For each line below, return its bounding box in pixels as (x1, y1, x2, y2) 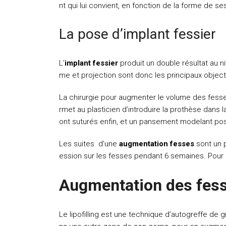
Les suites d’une (59, 139, 119, 148)
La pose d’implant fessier (59, 26, 216, 42)
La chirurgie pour (59, 93, 117, 102)
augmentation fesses (119, 139, 194, 148)
